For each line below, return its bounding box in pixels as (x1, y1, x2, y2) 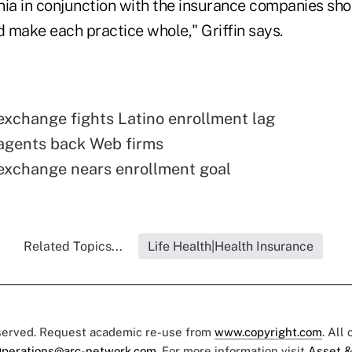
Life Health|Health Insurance (147, 239, 313, 255)
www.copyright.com (214, 325, 322, 339)
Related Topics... (23, 239, 123, 255)
